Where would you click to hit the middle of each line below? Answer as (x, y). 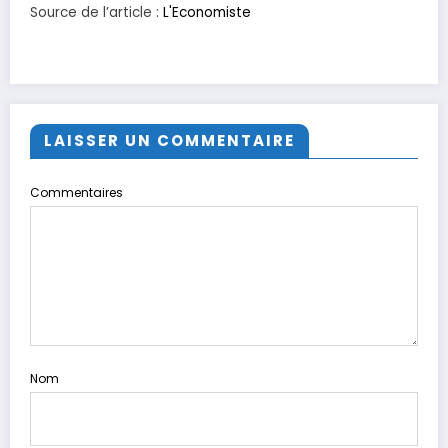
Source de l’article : (96, 13)
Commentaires (76, 192)
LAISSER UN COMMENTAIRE (169, 140)
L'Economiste (207, 13)
